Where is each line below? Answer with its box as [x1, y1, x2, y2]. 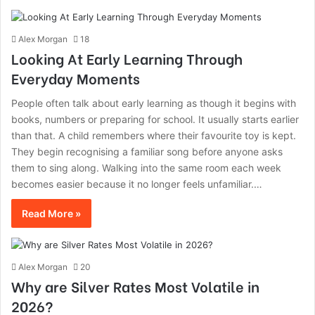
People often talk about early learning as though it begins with [11, 97, 296, 109]
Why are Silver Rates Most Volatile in [11, 276, 259, 296]
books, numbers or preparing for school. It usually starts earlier [11, 113, 299, 125]
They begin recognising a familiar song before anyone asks [11, 146, 283, 157]
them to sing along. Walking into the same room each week [11, 162, 281, 174]
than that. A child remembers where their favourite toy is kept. [11, 129, 296, 141]
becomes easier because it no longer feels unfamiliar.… [11, 178, 262, 190]
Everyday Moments [11, 67, 140, 88]
